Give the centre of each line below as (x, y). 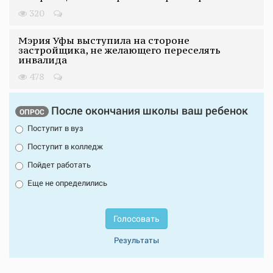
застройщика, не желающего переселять (119, 50)
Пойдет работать (59, 164)
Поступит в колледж (65, 146)
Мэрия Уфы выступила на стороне (104, 40)
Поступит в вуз (55, 128)
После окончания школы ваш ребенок (148, 110)
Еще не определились (67, 183)
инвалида (43, 59)
